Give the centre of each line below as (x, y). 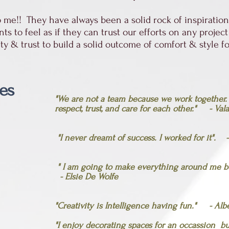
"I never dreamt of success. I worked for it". (140, 138)
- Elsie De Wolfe (88, 177)
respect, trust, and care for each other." (132, 109)
